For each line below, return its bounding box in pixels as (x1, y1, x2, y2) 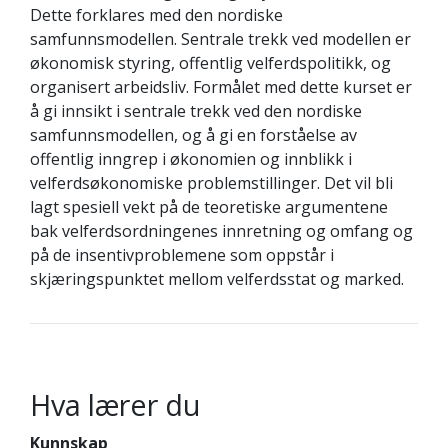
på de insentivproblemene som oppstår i (30, 244, 334, 266)
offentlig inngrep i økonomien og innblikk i (30, 148, 352, 170)
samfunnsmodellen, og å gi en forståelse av (30, 124, 357, 146)
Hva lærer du (30, 385, 200, 424)
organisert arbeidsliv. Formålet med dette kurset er (30, 76, 412, 98)
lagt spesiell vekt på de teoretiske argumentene (30, 196, 388, 218)
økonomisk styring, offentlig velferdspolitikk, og (30, 52, 391, 74)
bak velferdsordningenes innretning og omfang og (30, 220, 413, 242)
